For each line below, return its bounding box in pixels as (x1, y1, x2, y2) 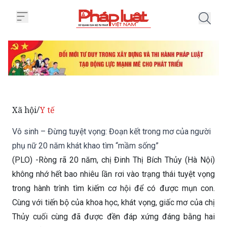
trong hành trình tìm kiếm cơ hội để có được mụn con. (12, 183, 215, 194)
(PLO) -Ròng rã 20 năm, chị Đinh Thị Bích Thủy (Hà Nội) (12, 155, 215, 165)
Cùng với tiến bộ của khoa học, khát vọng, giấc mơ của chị (12, 198, 215, 208)
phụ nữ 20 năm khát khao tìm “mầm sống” (12, 141, 159, 151)
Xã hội (12, 104, 36, 116)
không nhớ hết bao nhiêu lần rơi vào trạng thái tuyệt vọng (12, 169, 215, 179)
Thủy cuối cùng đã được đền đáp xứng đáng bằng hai (12, 212, 215, 222)
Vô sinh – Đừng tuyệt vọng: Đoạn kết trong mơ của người (12, 127, 211, 137)
